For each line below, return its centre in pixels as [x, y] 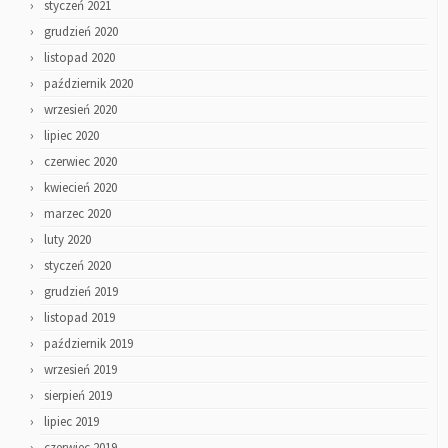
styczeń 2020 [77, 266]
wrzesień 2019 [80, 370]
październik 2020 [88, 84]
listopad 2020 [79, 58]
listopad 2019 [79, 318]
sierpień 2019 [78, 396]
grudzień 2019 [81, 292]
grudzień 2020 [81, 32]
